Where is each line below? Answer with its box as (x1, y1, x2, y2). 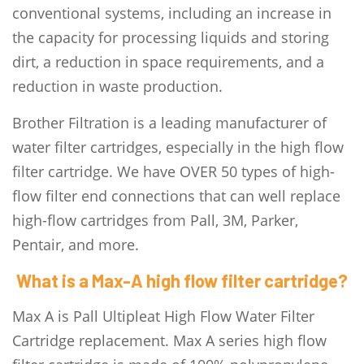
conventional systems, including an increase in (12, 2, 331, 23)
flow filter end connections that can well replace (12, 185, 340, 206)
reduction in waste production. (12, 76, 223, 96)
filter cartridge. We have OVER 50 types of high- (12, 161, 335, 181)
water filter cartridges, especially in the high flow (12, 136, 344, 157)
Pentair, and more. (12, 234, 139, 254)
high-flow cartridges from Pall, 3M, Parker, (12, 210, 298, 230)
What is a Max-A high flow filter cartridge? (16, 269, 348, 291)
